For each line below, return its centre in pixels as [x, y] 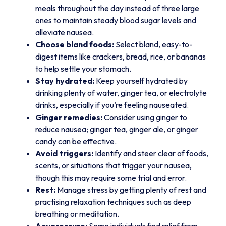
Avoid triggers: [64, 154]
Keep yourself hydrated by [141, 81]
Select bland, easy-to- [153, 45]
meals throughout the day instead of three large [117, 8]
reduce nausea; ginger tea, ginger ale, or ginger [117, 129]
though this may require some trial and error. [111, 178]
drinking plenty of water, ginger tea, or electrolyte [121, 93]
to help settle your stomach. [83, 69]
